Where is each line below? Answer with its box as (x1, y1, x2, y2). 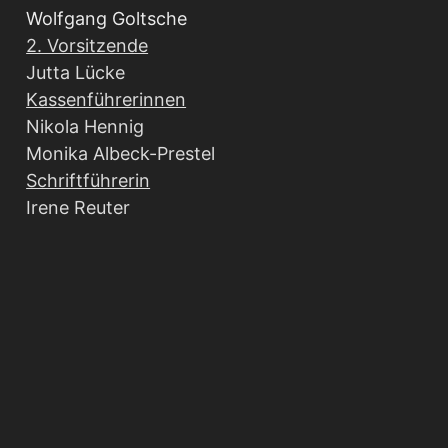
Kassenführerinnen (26, 88, 187, 110)
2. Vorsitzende (26, 34, 149, 56)
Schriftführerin (26, 169, 151, 191)
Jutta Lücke (26, 61, 126, 83)
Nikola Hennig (26, 115, 145, 137)
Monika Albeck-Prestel (26, 142, 216, 164)
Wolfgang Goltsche (26, 7, 188, 29)
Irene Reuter (26, 196, 131, 218)
